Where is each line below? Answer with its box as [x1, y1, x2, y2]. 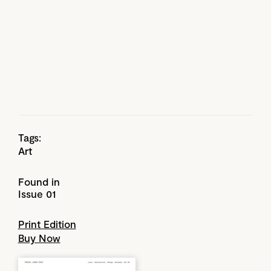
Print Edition [18, 217, 76, 230]
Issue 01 [18, 187, 56, 200]
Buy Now [18, 231, 60, 244]
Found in [18, 175, 60, 188]
